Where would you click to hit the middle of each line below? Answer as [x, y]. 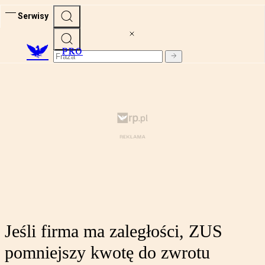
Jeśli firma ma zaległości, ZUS [114, 231]
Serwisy [33, 16]
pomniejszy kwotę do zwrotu [107, 253]
